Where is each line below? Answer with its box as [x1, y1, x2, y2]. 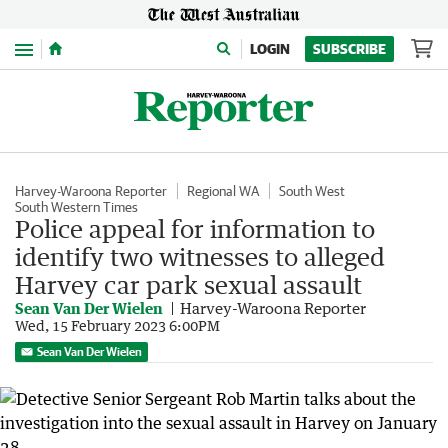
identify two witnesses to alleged [15, 242, 385, 271]
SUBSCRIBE [313, 41, 386, 57]
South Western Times [15, 199, 138, 215]
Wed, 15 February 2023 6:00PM [15, 317, 220, 334]
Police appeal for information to [15, 214, 375, 243]
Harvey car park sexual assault [15, 270, 362, 299]
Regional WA [187, 183, 259, 199]
